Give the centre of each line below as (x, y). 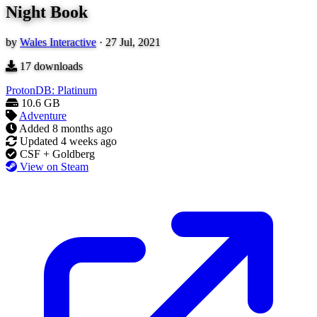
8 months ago (82, 129)
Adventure (43, 116)
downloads (57, 67)
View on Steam (54, 167)
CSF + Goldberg (57, 154)
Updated (39, 142)
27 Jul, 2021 (133, 42)
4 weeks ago (89, 142)
